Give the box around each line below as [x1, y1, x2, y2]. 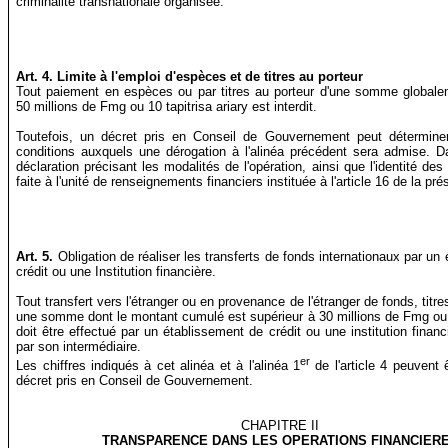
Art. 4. [16, 69, 54, 85]
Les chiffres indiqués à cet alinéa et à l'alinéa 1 [16, 357, 300, 373]
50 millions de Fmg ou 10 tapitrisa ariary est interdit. [16, 99, 318, 115]
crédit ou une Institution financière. [16, 264, 217, 280]
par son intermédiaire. [16, 339, 142, 355]
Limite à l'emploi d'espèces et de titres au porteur [57, 69, 364, 85]
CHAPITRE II [241, 417, 319, 433]
